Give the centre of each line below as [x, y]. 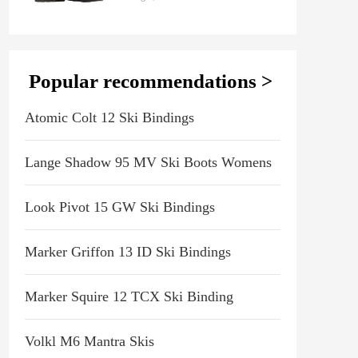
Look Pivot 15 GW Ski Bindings [120, 207]
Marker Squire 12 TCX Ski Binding [129, 296]
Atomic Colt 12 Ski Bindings [109, 117]
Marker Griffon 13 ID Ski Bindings [128, 252]
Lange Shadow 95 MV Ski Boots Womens [148, 162]
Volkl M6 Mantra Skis [89, 341]
